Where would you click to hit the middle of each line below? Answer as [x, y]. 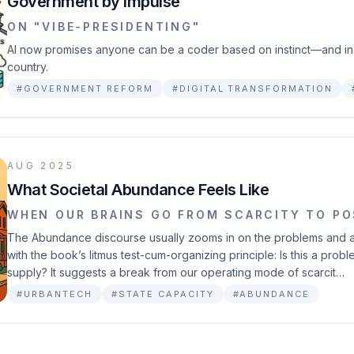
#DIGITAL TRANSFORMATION [252, 88]
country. [28, 67]
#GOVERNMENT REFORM [85, 88]
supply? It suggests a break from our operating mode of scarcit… [176, 272]
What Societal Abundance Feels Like [138, 190]
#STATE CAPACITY [162, 294]
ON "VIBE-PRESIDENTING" [104, 26]
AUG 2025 [41, 166]
